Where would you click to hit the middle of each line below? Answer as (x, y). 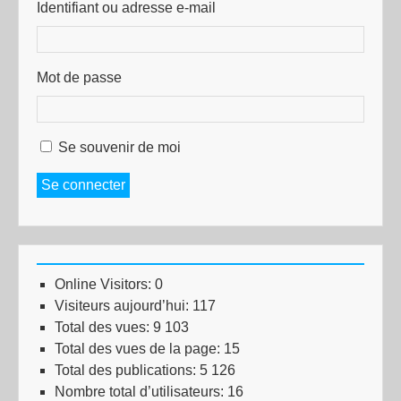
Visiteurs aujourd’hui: (124, 306)
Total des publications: (127, 371)
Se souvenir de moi (119, 148)
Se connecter (83, 185)
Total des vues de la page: (139, 349)
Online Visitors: (105, 285)
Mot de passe (79, 78)
